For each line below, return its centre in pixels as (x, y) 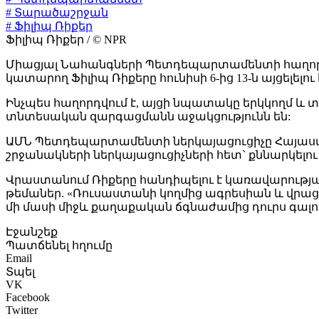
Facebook (28, 298)
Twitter (22, 310)
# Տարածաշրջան (57, 13)
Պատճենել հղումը (59, 246)
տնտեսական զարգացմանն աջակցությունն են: (148, 117)
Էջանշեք (32, 232)
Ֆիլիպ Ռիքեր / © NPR (66, 40)
